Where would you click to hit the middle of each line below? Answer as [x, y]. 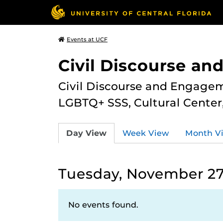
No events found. [103, 205]
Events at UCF [87, 39]
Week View [146, 133]
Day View [86, 133]
